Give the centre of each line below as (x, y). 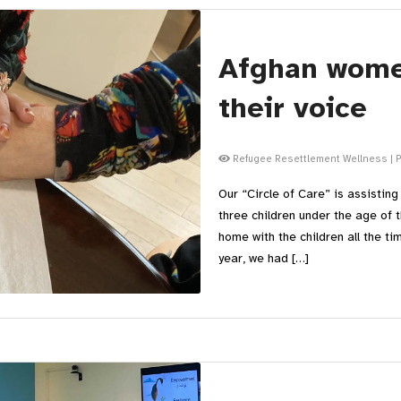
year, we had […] (264, 258)
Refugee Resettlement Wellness (309, 158)
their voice (293, 108)
